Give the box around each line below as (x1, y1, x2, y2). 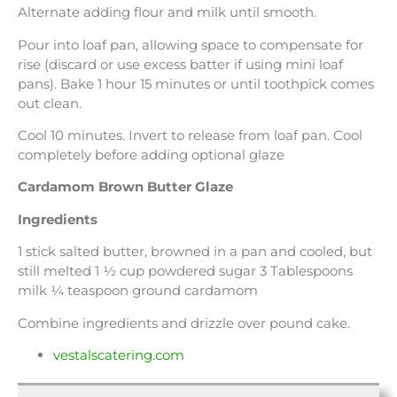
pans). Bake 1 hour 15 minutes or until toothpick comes (18, 74, 374, 92)
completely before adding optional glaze (18, 145, 284, 163)
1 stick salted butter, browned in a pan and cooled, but (18, 243, 372, 261)
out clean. (18, 94, 82, 112)
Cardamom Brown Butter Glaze (18, 178, 233, 196)
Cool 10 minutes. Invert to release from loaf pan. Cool (18, 126, 362, 144)
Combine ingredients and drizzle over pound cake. (18, 314, 350, 331)
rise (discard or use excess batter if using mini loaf (18, 55, 343, 73)
